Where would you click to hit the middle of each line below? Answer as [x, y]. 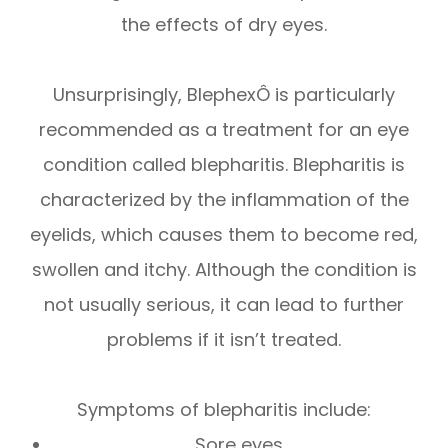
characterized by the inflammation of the [224, 199]
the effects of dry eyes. [224, 24]
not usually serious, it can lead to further [224, 304]
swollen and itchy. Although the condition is [224, 269]
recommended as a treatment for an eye [224, 129]
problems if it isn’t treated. [224, 339]
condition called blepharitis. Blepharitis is [224, 164]
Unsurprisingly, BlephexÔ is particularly [224, 94]
